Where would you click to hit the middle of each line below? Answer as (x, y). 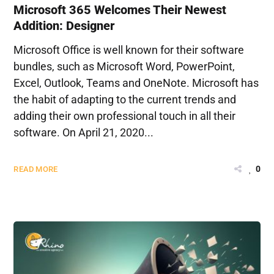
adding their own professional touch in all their (125, 116)
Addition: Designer (64, 25)
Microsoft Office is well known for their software (129, 50)
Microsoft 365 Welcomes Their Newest (120, 9)
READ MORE (36, 169)
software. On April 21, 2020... (84, 132)
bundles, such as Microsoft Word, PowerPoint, (124, 66)
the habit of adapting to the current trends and (125, 99)
